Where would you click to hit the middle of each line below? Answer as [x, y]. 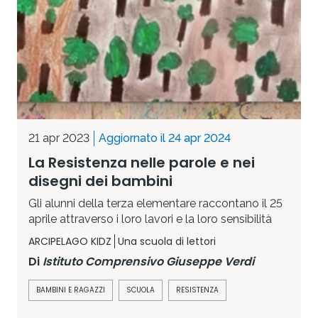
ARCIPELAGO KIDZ [70, 241]
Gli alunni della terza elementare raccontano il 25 [155, 203]
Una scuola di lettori [167, 241]
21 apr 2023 [59, 138]
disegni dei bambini [100, 181]
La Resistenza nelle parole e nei [142, 162]
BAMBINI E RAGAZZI [71, 290]
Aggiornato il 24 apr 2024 [165, 138]
